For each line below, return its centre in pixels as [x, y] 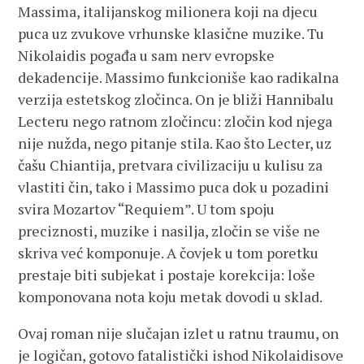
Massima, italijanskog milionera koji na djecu [168, 11]
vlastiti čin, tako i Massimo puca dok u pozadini [174, 187]
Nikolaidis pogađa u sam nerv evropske [147, 55]
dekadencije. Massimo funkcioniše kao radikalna [179, 77]
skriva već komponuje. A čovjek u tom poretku [169, 253]
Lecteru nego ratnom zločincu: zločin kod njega [175, 121]
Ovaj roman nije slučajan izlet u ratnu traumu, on [179, 333]
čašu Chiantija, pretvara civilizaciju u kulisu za [171, 165]
